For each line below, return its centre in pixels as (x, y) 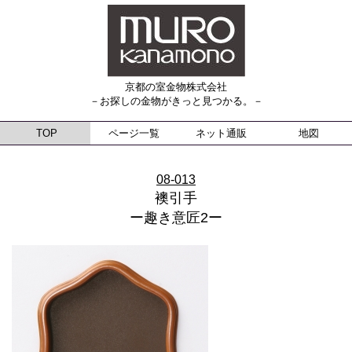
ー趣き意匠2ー (176, 217)
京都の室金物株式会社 (176, 86)
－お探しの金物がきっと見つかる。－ (176, 101)
